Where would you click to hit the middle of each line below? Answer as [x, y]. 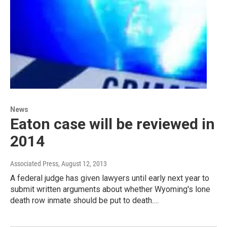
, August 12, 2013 [83, 163]
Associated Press [34, 163]
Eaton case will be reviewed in [112, 124]
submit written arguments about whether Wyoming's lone [110, 189]
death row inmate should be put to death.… [84, 200]
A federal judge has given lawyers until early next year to [110, 178]
